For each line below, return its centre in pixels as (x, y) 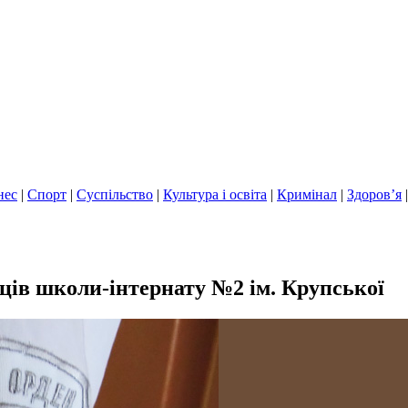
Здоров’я (374, 194)
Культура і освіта (215, 194)
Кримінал (307, 194)
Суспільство (115, 194)
